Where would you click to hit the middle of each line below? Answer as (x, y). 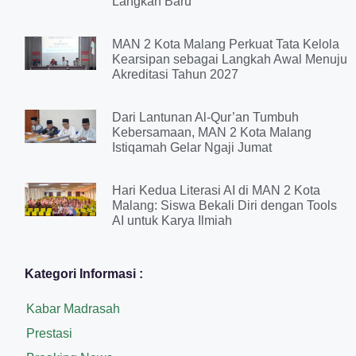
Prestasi (49, 333)
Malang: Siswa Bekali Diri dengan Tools (224, 205)
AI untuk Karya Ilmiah (172, 220)
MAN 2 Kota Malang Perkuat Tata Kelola (225, 44)
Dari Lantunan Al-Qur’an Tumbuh (205, 117)
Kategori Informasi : (84, 273)
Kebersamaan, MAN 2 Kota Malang (211, 132)
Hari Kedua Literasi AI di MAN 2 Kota (216, 190)
